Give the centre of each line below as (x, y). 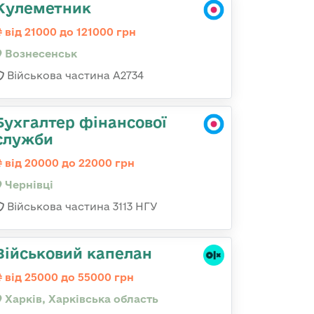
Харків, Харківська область (80, 299)
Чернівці (28, 185)
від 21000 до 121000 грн (69, 32)
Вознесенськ (40, 54)
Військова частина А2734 (74, 75)
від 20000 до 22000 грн (68, 163)
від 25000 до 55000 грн (68, 277)
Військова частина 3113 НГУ (81, 206)
